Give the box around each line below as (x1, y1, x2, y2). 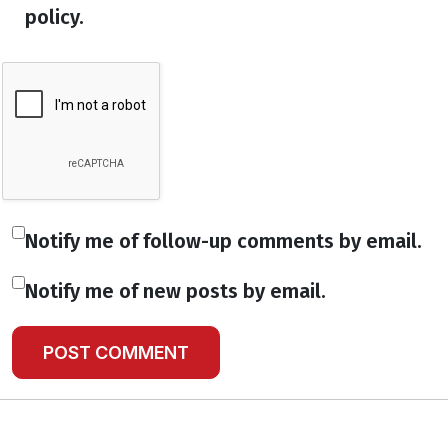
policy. (25, 5, 84, 29)
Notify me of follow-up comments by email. (25, 229, 422, 253)
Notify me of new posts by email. (25, 279, 326, 303)
